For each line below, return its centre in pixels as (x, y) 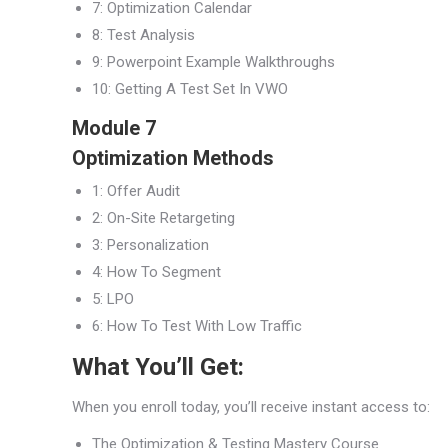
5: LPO (113, 299)
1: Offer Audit (136, 191)
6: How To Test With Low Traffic (197, 326)
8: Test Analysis (143, 35)
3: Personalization (150, 245)
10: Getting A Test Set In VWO (190, 89)
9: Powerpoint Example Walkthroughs (213, 62)
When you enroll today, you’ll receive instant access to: (251, 407)
